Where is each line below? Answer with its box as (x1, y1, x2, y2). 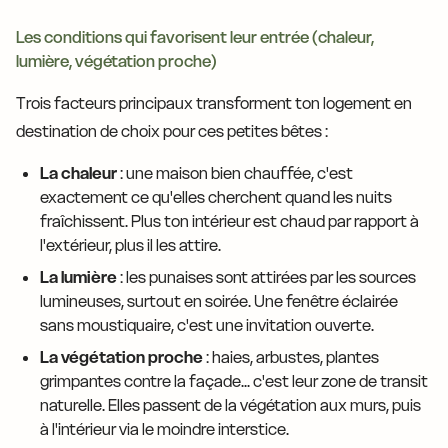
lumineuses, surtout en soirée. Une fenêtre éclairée (40, 291, 398, 312)
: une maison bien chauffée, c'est (117, 163, 353, 184)
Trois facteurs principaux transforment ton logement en (16, 93, 412, 114)
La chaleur (40, 163, 117, 184)
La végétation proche (40, 347, 203, 368)
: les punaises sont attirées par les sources (117, 267, 416, 288)
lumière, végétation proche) (16, 51, 217, 72)
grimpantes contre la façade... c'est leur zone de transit (40, 371, 428, 392)
